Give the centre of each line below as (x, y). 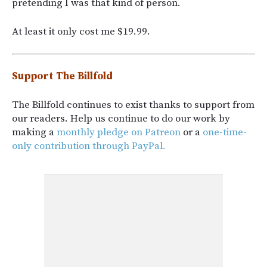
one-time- (225, 132)
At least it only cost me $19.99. (81, 32)
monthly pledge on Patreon (119, 132)
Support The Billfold (62, 76)
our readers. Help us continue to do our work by (121, 119)
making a (34, 132)
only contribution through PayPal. (89, 146)
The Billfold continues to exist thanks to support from (133, 105)
